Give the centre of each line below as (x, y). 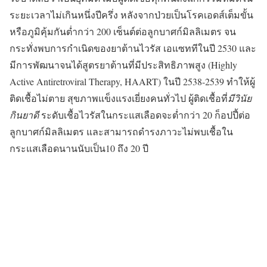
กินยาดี (24, 115)
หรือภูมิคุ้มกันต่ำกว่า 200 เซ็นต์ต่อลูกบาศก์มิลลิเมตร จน (123, 32)
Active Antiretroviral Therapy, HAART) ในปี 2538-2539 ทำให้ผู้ (132, 82)
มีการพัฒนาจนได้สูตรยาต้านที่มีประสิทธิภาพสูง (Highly (123, 65)
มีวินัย (240, 98)
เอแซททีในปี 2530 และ (209, 48)
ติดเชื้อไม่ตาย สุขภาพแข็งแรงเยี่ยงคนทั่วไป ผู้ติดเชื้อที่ (119, 98)
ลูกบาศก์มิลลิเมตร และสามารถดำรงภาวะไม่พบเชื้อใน (121, 132)
